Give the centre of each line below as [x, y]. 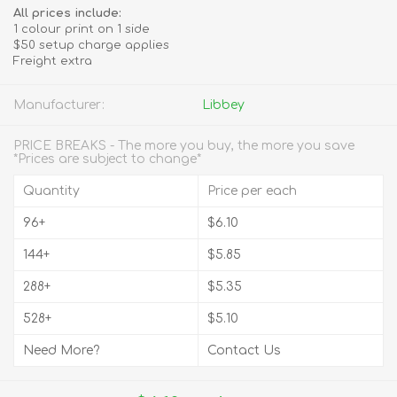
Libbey [223, 105]
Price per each [252, 191]
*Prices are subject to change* [107, 159]
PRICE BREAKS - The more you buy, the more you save [184, 146]
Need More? [61, 350]
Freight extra [53, 61]
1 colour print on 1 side [82, 29]
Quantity [51, 191]
